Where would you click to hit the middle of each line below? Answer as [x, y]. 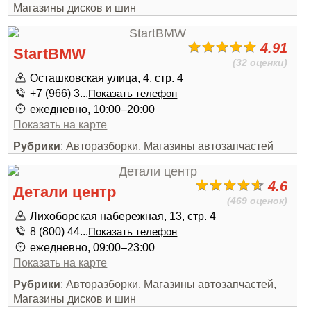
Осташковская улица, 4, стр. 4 [107, 78]
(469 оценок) [258, 201]
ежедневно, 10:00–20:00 [93, 109]
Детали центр [65, 192]
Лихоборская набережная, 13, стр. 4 [123, 216]
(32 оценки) [260, 62]
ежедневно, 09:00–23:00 [93, 247]
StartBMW [50, 54]
